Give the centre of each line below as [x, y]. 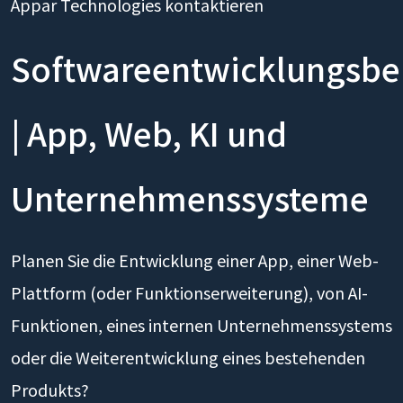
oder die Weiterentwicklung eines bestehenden [188, 357]
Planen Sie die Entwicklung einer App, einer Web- [195, 260]
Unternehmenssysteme [190, 197]
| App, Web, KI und [149, 132]
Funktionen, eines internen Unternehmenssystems [201, 325]
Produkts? [50, 390]
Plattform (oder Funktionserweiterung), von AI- [189, 292]
